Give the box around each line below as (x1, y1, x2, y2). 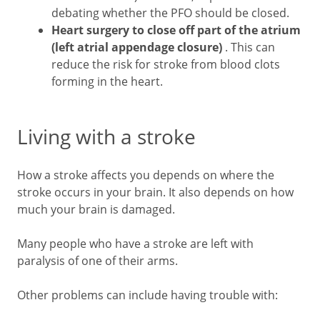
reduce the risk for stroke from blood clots (51, 56, 280, 71)
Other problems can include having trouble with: (17, 287, 278, 302)
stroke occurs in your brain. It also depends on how (17, 184, 294, 199)
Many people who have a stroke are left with (17, 236, 254, 251)
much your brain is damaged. (17, 201, 175, 216)
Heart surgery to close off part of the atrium (51, 22, 301, 38)
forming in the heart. (51, 74, 163, 89)
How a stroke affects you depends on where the (17, 167, 274, 182)
